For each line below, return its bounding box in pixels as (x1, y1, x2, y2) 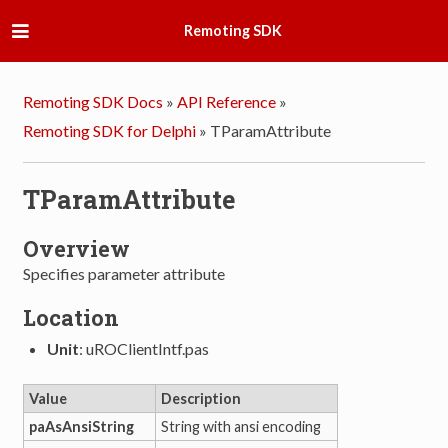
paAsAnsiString (29, 417, 135, 435)
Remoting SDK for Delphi (23, 120, 197, 140)
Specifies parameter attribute (23, 263, 226, 283)
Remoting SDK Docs (23, 92, 164, 112)
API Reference (177, 92, 277, 112)
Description (161, 389, 242, 407)
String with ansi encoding (161, 417, 322, 435)
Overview (23, 233, 131, 263)
